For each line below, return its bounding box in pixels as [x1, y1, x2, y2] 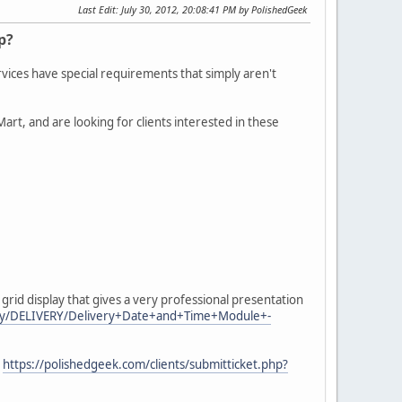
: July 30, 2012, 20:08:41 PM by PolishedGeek [116, 2, 307, 16]
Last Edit [78, 2, 116, 16]
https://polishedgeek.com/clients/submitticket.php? [3, 355, 288, 372]
